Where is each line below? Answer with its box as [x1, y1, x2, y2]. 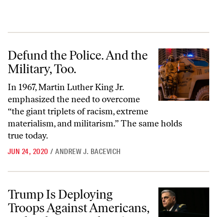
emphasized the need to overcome [8, 94, 140, 105]
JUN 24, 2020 [8, 147, 48, 156]
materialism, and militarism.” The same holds [8, 118, 182, 129]
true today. [8, 130, 48, 141]
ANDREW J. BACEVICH [55, 147, 121, 156]
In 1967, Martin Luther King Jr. [8, 82, 124, 93]
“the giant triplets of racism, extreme [8, 106, 148, 117]
